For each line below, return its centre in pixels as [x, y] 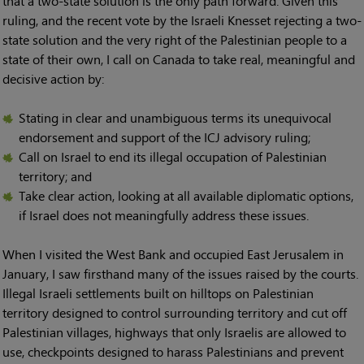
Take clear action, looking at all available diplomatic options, [186, 195]
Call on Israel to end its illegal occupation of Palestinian [173, 156]
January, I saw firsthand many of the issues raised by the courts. [180, 273]
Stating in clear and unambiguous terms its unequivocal [175, 117]
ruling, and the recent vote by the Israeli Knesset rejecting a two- [182, 19]
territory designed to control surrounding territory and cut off [175, 312]
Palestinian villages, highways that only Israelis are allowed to [174, 331]
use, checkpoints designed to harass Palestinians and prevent [173, 351]
